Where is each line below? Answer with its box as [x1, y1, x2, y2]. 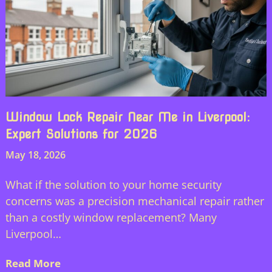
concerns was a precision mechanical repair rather [5, 193, 264, 208]
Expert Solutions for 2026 [5, 126, 157, 141]
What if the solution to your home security [5, 177, 222, 192]
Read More [5, 256, 61, 270]
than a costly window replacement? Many [5, 209, 217, 225]
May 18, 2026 [5, 148, 66, 161]
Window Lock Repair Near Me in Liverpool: [5, 109, 250, 124]
